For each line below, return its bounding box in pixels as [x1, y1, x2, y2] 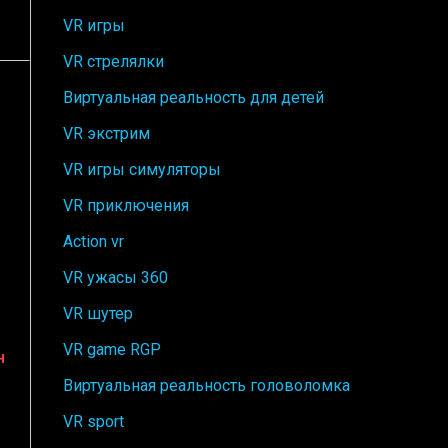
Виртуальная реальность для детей [63, 87, 324, 107]
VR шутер [63, 303, 133, 323]
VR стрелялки [63, 51, 164, 71]
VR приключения [63, 195, 189, 215]
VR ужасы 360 [63, 267, 168, 287]
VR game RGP [63, 339, 161, 359]
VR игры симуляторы [63, 159, 221, 179]
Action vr [63, 231, 124, 251]
